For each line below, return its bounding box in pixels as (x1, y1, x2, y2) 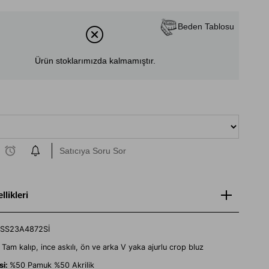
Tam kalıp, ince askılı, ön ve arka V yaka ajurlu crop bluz (2, 243, 204, 252)
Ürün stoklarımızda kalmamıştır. (34, 56, 156, 65)
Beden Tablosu (178, 22, 234, 31)
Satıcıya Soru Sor (59, 146, 126, 156)
